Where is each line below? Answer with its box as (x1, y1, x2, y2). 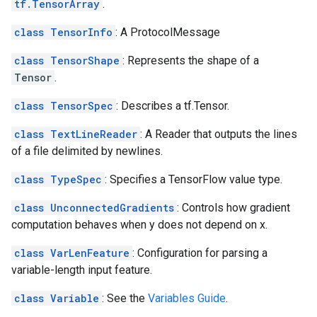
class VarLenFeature (14, 246, 129, 260)
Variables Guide (148, 292, 226, 305)
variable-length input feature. (11, 263, 152, 277)
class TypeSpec (14, 173, 102, 186)
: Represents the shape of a (122, 54, 259, 67)
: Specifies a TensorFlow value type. (105, 173, 282, 186)
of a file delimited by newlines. (11, 144, 163, 158)
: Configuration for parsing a (132, 246, 267, 260)
